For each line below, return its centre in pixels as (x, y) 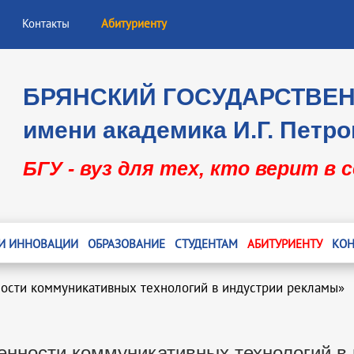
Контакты (46, 24)
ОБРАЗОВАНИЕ (126, 244)
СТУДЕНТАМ (206, 244)
